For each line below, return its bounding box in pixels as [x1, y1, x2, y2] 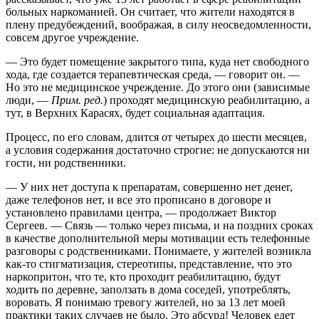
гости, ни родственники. [6, 157, 126, 169]
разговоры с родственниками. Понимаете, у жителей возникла [6, 245, 311, 258]
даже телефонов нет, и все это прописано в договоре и [6, 194, 271, 206]
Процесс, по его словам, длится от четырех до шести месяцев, [6, 131, 307, 144]
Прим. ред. [51, 94, 103, 107]
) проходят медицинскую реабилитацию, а [103, 94, 310, 107]
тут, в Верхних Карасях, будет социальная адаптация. [6, 107, 265, 120]
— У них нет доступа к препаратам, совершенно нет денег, [6, 181, 293, 194]
